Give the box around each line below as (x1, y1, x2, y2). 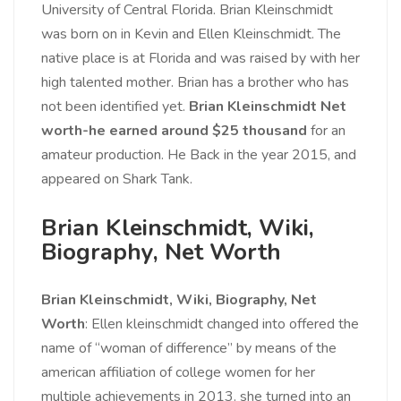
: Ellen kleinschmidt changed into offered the (85, 314, 359, 335)
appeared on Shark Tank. (41, 169, 192, 190)
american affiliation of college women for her (41, 363, 315, 383)
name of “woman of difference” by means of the (41, 338, 337, 359)
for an (307, 121, 346, 141)
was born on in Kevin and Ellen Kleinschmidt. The (41, 24, 341, 45)
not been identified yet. (41, 97, 189, 117)
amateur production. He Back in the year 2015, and (41, 145, 356, 166)
